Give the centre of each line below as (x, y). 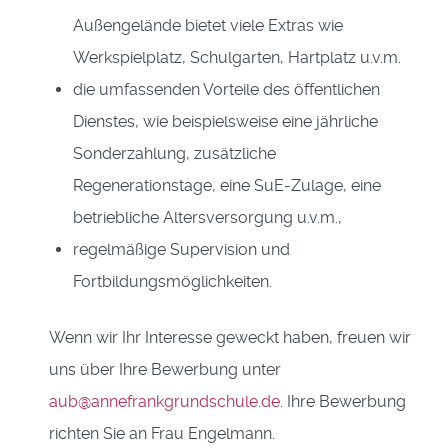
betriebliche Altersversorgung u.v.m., (207, 217)
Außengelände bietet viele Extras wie (208, 25)
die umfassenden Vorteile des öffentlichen (226, 89)
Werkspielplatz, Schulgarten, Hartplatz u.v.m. (237, 57)
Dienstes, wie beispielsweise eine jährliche (225, 121)
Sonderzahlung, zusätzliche (174, 153)
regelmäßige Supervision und (181, 249)
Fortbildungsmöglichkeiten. (172, 281)
